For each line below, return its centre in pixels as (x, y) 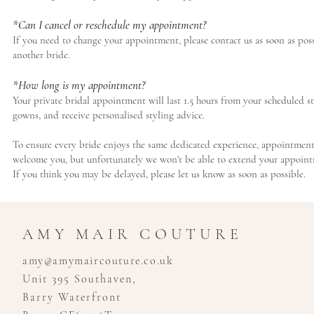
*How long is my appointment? (79, 85)
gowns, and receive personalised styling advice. (109, 115)
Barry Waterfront (72, 297)
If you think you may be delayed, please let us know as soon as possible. (159, 174)
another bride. (41, 55)
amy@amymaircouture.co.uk (98, 261)
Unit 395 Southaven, (80, 279)
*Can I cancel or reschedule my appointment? (109, 25)
